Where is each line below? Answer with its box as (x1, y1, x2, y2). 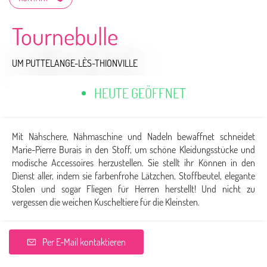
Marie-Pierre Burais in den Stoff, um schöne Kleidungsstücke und (12, 144, 255, 156)
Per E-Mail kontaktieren (42, 236, 126, 248)
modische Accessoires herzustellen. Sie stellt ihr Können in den (12, 157, 255, 169)
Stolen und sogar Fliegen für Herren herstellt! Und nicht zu (12, 183, 255, 195)
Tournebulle (12, 20, 118, 51)
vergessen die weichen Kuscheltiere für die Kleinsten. (12, 196, 200, 208)
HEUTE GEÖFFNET (94, 85, 186, 101)
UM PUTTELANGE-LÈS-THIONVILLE (12, 57, 138, 69)
